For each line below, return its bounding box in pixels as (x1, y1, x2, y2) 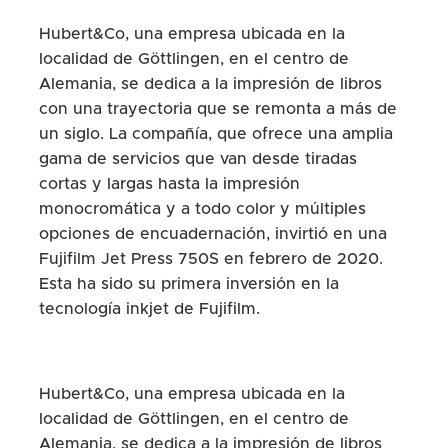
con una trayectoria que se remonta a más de (38, 101, 397, 118)
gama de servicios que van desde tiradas (38, 151, 357, 168)
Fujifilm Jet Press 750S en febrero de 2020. (38, 251, 383, 268)
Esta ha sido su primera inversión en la (38, 276, 339, 293)
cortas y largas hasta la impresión (38, 176, 300, 193)
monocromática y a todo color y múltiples (38, 201, 366, 218)
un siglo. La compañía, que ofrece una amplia (38, 126, 393, 143)
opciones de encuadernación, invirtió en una (38, 226, 387, 243)
